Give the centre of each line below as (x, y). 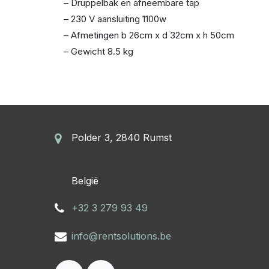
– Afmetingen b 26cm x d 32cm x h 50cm (149, 35)
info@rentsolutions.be (122, 236)
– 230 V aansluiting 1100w (115, 19)
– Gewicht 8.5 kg (99, 52)
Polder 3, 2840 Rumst (122, 137)
